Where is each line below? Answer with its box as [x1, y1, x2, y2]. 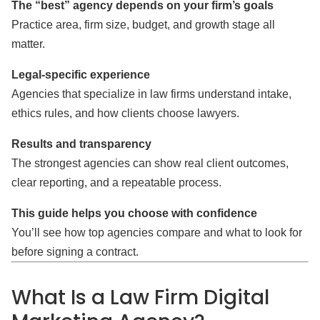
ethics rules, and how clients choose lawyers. [11, 107, 239, 119]
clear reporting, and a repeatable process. [11, 176, 221, 189]
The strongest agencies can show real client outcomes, [11, 157, 289, 169]
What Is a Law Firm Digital [11, 284, 269, 311]
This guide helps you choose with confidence [11, 207, 257, 219]
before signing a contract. [11, 246, 139, 258]
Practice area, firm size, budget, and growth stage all [11, 19, 275, 31]
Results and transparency [11, 138, 151, 150]
